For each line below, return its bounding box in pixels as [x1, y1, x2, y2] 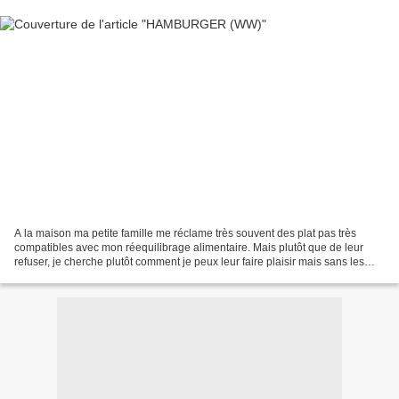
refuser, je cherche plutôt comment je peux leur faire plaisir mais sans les [14, 255, 364, 268]
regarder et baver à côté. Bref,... [14, 269, 166, 282]
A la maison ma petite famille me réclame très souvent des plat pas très [14, 226, 356, 240]
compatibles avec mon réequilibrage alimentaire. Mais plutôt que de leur [14, 240, 363, 254]
